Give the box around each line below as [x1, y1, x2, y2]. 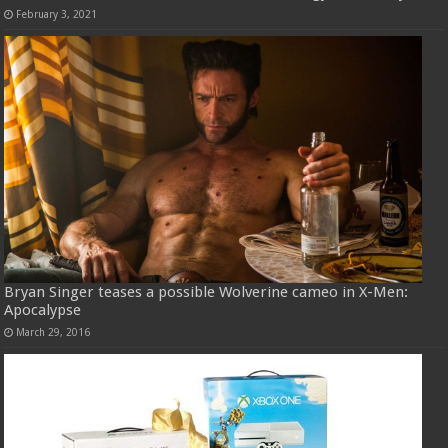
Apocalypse [4, 300, 82, 319]
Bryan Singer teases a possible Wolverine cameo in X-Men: [4, 282, 409, 301]
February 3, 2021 [16, 8, 98, 21]
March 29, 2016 [16, 325, 91, 338]
